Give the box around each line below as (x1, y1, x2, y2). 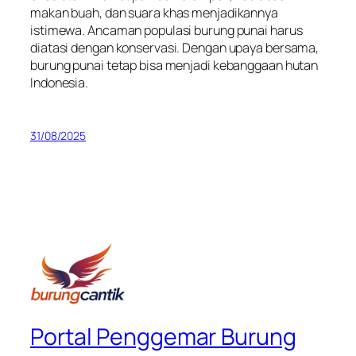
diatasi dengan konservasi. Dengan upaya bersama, (30, 38, 319, 56)
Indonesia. (30, 73, 89, 91)
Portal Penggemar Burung (30, 320, 296, 352)
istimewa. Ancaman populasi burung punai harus (30, 21, 303, 39)
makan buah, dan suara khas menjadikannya (30, 3, 278, 21)
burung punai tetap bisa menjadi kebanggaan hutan (30, 56, 319, 74)
